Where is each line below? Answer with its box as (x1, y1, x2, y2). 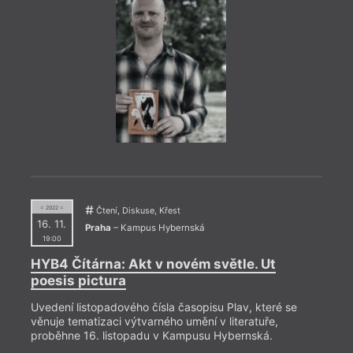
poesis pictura (30, 272, 126, 288)
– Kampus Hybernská (110, 222, 205, 234)
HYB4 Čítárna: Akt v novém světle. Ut (30, 255, 276, 272)
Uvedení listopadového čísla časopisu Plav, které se (30, 299, 297, 314)
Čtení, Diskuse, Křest (93, 206, 180, 217)
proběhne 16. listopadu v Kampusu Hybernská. (30, 328, 273, 342)
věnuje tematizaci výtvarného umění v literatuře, (30, 314, 278, 328)
